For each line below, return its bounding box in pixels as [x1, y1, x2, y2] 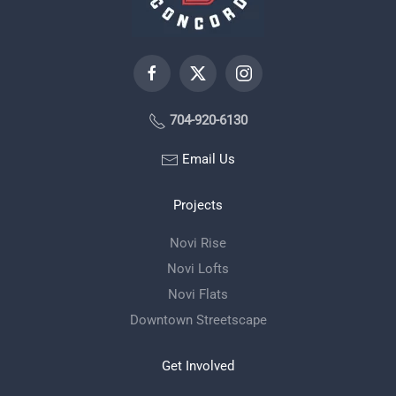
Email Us [179, 151, 235, 167]
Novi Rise [170, 235, 226, 251]
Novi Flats [168, 286, 228, 302]
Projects [173, 197, 223, 213]
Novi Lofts [167, 261, 229, 277]
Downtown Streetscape [129, 312, 267, 328]
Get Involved [162, 358, 234, 374]
